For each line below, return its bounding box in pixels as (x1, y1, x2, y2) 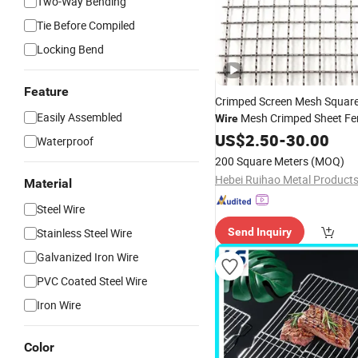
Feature (24, 84, 69, 99)
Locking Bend (37, 42, 104, 57)
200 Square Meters (215, 153, 308, 169)
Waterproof (37, 133, 93, 149)
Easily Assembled (37, 109, 122, 125)
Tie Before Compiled (37, 18, 135, 33)
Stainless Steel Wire (37, 225, 132, 241)
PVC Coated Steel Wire (37, 273, 147, 288)
